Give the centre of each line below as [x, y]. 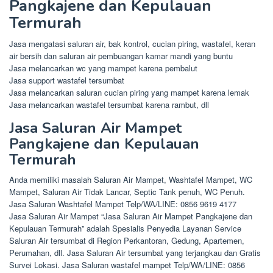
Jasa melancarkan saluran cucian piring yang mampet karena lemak [129, 92]
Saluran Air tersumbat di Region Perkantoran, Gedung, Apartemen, [127, 240]
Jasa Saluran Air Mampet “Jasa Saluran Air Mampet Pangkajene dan [131, 216]
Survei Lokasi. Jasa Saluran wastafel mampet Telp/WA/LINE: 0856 [127, 264]
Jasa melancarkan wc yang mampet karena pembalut [103, 68]
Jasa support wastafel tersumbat [67, 80]
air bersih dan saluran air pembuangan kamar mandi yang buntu [121, 55]
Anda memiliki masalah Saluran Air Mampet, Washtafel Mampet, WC [131, 179]
